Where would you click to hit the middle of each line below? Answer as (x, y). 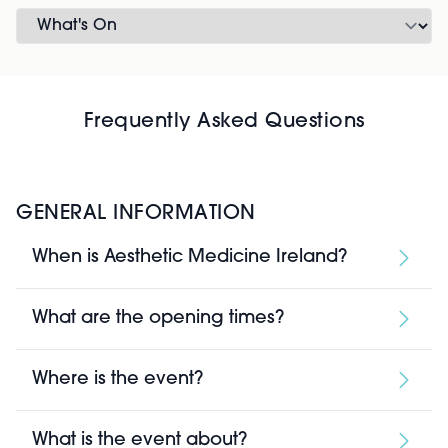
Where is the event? (117, 379)
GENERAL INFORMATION (136, 214)
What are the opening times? (158, 318)
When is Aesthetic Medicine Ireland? (189, 257)
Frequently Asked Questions (224, 122)
